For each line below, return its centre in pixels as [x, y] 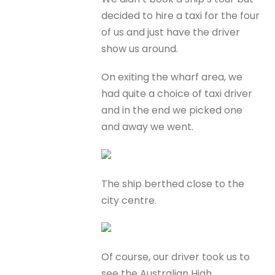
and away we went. [148, 127]
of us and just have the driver [171, 33]
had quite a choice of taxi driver [177, 94]
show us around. [140, 49]
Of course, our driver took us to [176, 257]
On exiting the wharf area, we [172, 77]
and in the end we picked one [172, 110]
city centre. [129, 200]
